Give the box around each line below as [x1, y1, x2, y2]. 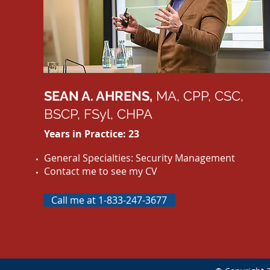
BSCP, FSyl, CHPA [43, 105, 152, 122]
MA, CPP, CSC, [152, 87, 243, 104]
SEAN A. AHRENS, [43, 87, 152, 104]
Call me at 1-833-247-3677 [51, 193, 168, 207]
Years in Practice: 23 [43, 127, 139, 140]
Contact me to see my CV [43, 164, 160, 178]
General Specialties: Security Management [43, 151, 235, 165]
